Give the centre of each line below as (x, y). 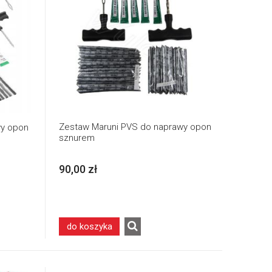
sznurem (77, 138)
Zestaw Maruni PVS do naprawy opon (135, 127)
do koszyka (89, 226)
